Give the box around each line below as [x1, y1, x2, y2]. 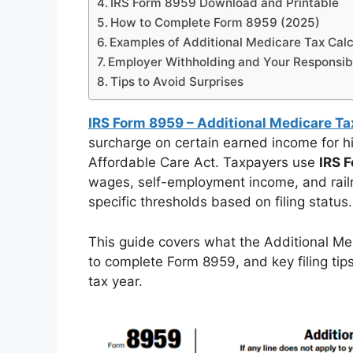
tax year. [88, 273, 143, 289]
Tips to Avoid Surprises [110, 74, 244, 89]
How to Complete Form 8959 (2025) [110, 15, 321, 30]
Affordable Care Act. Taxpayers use [88, 154, 319, 170]
